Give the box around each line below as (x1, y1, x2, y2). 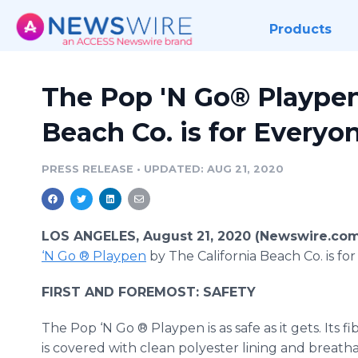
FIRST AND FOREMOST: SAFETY (42, 284, 256, 300)
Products (268, 22, 332, 37)
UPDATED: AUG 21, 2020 (144, 163, 284, 175)
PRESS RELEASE (42, 163, 133, 175)
